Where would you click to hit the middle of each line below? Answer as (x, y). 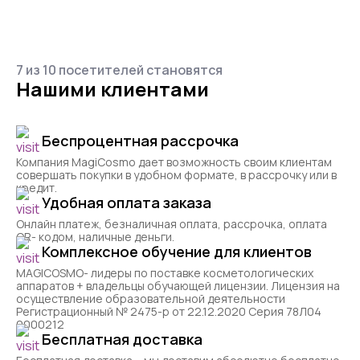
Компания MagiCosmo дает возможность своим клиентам (174, 162)
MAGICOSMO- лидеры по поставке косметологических (165, 273)
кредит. (37, 188)
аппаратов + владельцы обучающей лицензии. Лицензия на (178, 286)
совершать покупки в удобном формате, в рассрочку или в (176, 175)
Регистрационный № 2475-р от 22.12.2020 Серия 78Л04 (169, 312)
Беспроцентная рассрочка (140, 141)
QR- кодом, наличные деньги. (95, 237)
